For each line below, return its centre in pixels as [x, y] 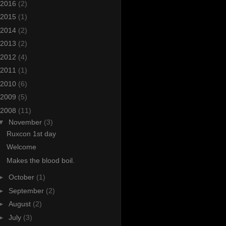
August [20, 204]
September [27, 190]
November [26, 122]
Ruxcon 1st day [31, 133]
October [22, 177]
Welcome [21, 147]
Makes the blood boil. [40, 160]
